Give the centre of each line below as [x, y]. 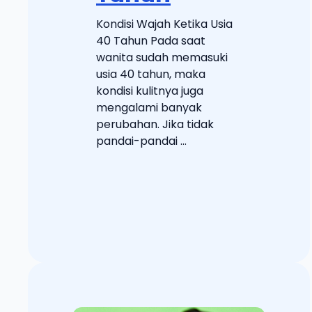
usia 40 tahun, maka [151, 74]
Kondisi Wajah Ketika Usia [164, 24]
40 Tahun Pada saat [151, 40]
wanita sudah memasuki [162, 57]
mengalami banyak [149, 107]
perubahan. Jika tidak [155, 124]
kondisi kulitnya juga [150, 91]
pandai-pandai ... [141, 141]
